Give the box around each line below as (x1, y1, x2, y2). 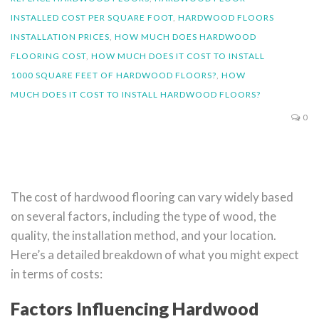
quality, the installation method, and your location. (11, 228, 276, 244)
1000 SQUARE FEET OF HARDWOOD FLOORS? (11, 70, 216, 81)
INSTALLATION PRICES (11, 31, 110, 43)
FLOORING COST (11, 51, 86, 62)
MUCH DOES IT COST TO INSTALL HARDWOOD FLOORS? (11, 89, 261, 100)
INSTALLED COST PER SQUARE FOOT (11, 12, 173, 23)
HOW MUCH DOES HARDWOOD (115, 31, 256, 43)
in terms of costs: (11, 266, 103, 282)
